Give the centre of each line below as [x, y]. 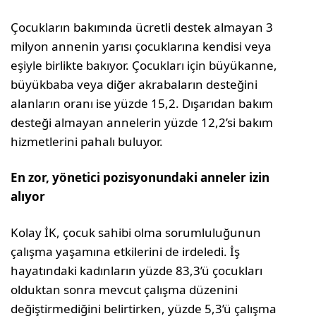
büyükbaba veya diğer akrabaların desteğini [134, 84]
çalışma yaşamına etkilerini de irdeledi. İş [126, 251]
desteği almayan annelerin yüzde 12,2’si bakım [142, 122]
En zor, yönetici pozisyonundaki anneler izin [140, 177]
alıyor [28, 196]
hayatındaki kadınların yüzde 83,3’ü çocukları [137, 271]
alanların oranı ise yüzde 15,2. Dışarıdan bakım [142, 103]
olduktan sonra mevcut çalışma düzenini [124, 290]
